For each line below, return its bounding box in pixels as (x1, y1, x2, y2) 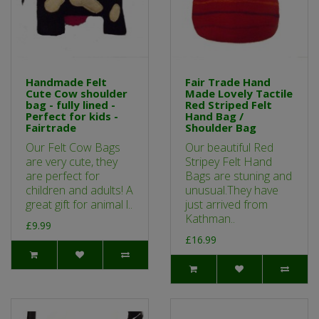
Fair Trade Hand (185, 75, 271, 90)
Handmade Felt (26, 75, 107, 90)
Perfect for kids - (26, 109, 118, 124)
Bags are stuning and (185, 168, 292, 184)
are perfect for (26, 168, 100, 184)
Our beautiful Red (185, 140, 273, 156)
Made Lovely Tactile (185, 86, 293, 101)
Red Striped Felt (185, 98, 272, 113)
